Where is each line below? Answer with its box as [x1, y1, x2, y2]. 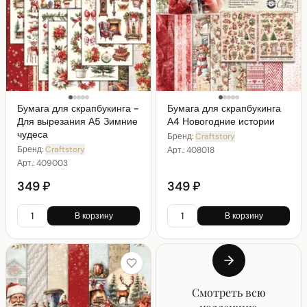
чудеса [17, 127, 48, 140]
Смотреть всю [191, 284, 266, 299]
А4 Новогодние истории [167, 114, 275, 127]
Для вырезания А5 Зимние [17, 114, 138, 127]
